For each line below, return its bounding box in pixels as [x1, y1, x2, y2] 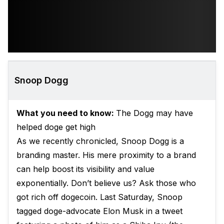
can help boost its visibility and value [16, 164, 154, 174]
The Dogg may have [116, 108, 193, 118]
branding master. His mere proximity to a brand [16, 150, 196, 160]
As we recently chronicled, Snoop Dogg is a [16, 136, 184, 146]
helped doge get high [16, 122, 95, 132]
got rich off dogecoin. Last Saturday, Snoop [16, 192, 182, 202]
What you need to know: [16, 108, 116, 118]
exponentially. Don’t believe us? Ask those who [16, 178, 196, 188]
